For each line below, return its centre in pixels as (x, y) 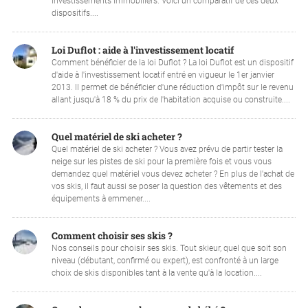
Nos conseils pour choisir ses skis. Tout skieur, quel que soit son (169, 248)
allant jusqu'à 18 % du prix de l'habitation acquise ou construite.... (170, 99)
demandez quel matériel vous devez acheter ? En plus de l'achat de (173, 174)
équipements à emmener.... (101, 198)
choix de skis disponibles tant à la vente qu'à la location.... (156, 273)
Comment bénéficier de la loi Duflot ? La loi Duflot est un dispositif (172, 62)
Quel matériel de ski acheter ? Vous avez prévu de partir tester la (167, 149)
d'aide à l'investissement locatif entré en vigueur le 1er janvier (163, 75)
